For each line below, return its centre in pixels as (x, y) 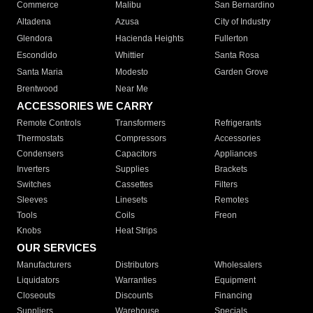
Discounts (134, 296)
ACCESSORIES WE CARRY (85, 106)
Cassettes (134, 185)
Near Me (132, 89)
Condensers (40, 154)
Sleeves (32, 200)
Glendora (35, 39)
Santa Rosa (236, 56)
